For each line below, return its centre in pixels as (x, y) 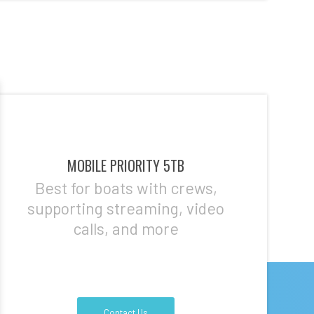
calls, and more (126, 228)
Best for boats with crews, (126, 188)
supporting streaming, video (126, 208)
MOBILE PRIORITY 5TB (126, 166)
